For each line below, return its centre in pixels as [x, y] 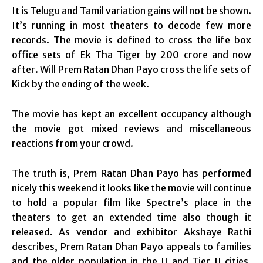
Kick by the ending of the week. [80, 84]
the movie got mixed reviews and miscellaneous [131, 128]
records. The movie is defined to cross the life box [131, 40]
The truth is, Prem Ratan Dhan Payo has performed [131, 173]
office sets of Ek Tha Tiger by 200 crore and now [131, 54]
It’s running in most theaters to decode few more [131, 25]
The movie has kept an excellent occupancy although [131, 114]
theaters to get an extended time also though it [131, 217]
